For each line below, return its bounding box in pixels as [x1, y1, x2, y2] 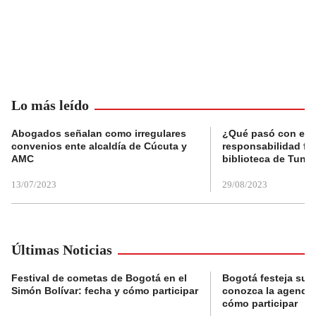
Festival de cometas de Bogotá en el [11, 272, 187, 284]
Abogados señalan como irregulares [11, 128, 186, 140]
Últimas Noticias [11, 242, 112, 258]
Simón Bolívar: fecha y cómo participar [11, 285, 198, 297]
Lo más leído [11, 97, 89, 114]
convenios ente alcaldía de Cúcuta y [11, 140, 187, 152]
